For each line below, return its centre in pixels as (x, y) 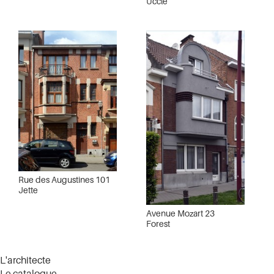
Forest (158, 223)
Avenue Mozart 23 (180, 213)
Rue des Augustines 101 (64, 179)
